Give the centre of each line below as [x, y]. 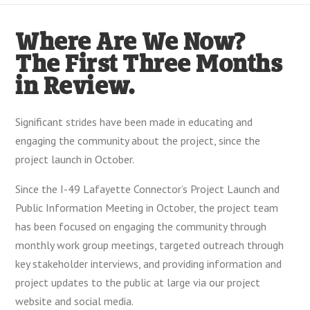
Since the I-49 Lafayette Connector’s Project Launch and [148, 189]
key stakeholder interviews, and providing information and [149, 264]
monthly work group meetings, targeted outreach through [150, 245]
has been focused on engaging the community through [141, 226]
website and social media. [75, 301]
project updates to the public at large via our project [138, 282]
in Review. [75, 88]
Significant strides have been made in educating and [134, 122]
